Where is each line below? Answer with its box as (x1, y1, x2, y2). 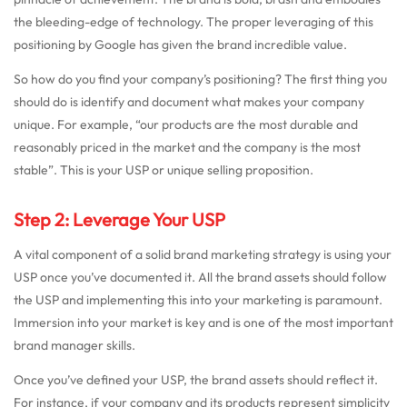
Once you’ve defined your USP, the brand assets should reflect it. (14, 372, 378, 389)
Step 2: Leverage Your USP (14, 208, 225, 232)
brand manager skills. (14, 337, 135, 354)
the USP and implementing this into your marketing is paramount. (14, 292, 382, 309)
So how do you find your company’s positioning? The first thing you (14, 71, 387, 88)
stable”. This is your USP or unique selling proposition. (14, 162, 313, 179)
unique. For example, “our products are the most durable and (14, 116, 358, 134)
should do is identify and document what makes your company (14, 94, 364, 111)
